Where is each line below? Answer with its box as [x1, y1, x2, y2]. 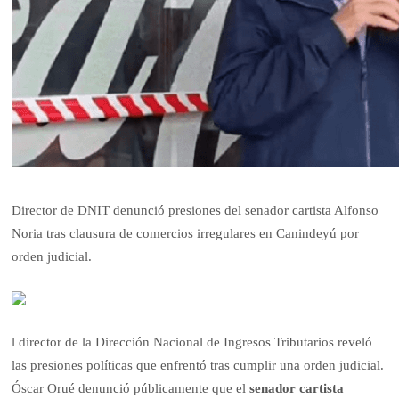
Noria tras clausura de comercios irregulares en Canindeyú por [12, 226, 360, 241]
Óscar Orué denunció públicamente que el [12, 381, 250, 396]
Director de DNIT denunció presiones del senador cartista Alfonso [12, 203, 379, 218]
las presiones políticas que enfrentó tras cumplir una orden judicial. [12, 358, 385, 373]
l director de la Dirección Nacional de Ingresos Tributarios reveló [12, 335, 373, 350]
